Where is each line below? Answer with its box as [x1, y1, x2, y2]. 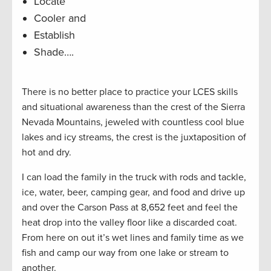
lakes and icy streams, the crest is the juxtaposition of [22, 131, 246, 144]
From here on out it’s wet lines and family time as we [22, 232, 244, 244]
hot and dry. [22, 146, 71, 159]
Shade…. [34, 45, 74, 59]
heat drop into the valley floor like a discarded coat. [22, 217, 237, 229]
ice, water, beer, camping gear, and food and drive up [22, 186, 245, 199]
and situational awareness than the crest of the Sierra [22, 101, 245, 114]
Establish [34, 28, 75, 42]
